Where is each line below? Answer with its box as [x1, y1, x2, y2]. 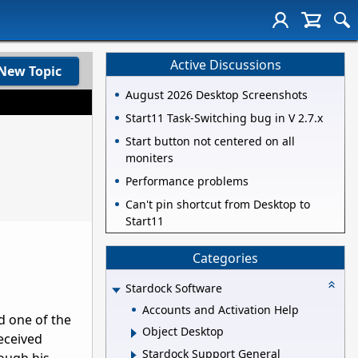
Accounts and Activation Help [142, 301, 299, 317]
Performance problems [125, 173, 249, 189]
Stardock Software [125, 280, 222, 296]
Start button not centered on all [125, 133, 295, 149]
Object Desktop [142, 324, 224, 340]
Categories [193, 249, 258, 267]
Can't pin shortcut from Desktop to [125, 197, 310, 213]
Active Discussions [169, 55, 281, 74]
